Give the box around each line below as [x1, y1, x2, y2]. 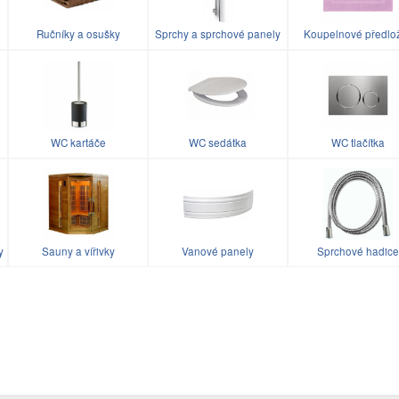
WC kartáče [50, 134, 106, 150]
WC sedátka [189, 134, 247, 150]
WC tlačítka [330, 134, 385, 150]
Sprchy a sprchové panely [155, 26, 281, 41]
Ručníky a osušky [36, 26, 120, 41]
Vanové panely [182, 243, 254, 258]
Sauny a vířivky [41, 243, 115, 258]
